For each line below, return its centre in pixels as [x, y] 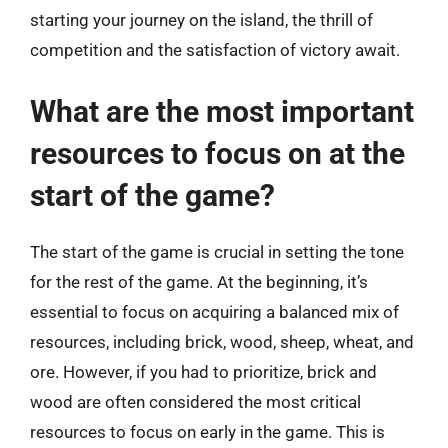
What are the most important [222, 111]
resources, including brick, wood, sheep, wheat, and [222, 341]
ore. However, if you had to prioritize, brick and [203, 371]
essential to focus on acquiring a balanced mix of [214, 311]
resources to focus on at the [217, 153]
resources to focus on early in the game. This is [207, 431]
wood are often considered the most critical [195, 401]
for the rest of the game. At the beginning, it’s [199, 281]
